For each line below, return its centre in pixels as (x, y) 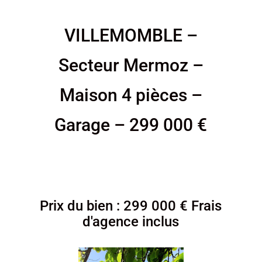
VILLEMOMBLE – (131, 35)
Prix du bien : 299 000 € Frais (131, 206)
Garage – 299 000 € (131, 125)
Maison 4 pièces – (131, 95)
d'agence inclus (131, 221)
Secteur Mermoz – (131, 65)
